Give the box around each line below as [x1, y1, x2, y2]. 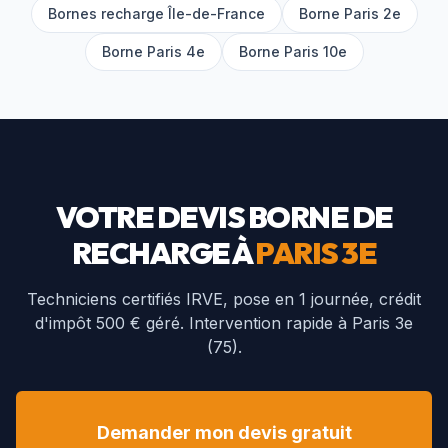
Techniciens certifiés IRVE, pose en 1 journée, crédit [27, 289, 421, 309]
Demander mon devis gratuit [96, 422, 352, 443]
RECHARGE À [71, 234, 256, 272]
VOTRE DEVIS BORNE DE [55, 198, 393, 236]
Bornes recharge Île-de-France [47, 5, 265, 22]
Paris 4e [146, 43, 205, 60]
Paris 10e [283, 43, 347, 60]
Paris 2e [343, 5, 401, 22]
